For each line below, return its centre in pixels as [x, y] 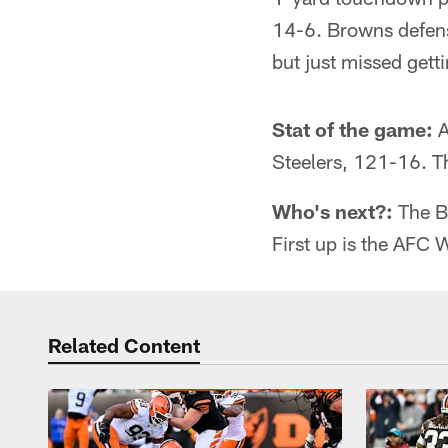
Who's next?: [332, 211]
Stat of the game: [352, 129]
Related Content [124, 345]
